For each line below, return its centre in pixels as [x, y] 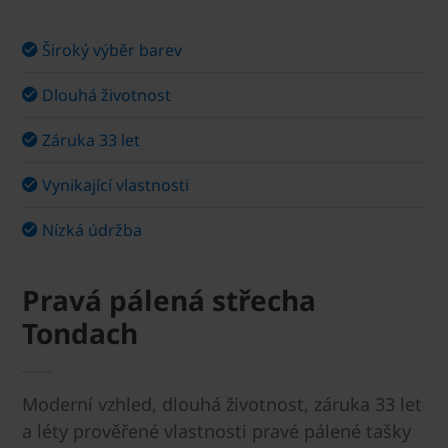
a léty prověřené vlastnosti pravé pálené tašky [216, 431]
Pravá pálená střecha [169, 300]
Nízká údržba [92, 230]
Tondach [80, 333]
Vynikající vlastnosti [115, 185]
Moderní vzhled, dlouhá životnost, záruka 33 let [222, 404]
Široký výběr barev [112, 50]
